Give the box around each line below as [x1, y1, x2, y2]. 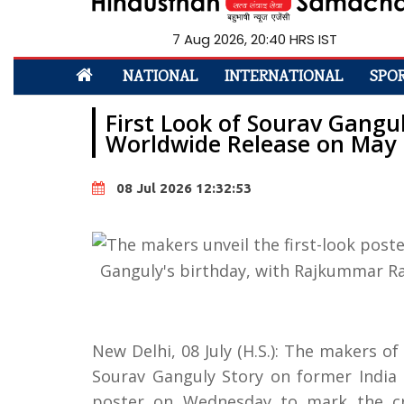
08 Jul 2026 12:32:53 [116, 179, 252, 196]
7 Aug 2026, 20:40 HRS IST [171, 29, 337, 49]
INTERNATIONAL [225, 65, 343, 89]
